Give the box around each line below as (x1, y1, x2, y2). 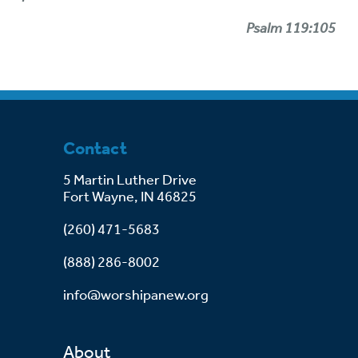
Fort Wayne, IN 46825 (63, 188, 197, 206)
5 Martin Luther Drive (63, 171, 199, 189)
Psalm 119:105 (246, 19, 336, 38)
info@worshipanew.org (63, 286, 209, 304)
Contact (63, 138, 127, 160)
